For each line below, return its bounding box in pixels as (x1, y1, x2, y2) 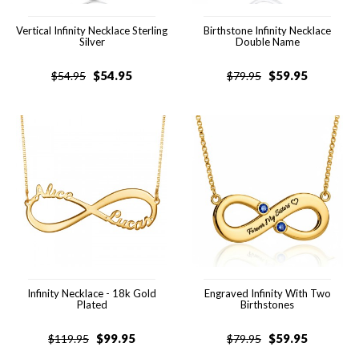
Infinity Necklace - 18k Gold (27, 287, 156, 300)
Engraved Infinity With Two (204, 287, 331, 300)
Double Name (235, 35, 300, 48)
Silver (79, 35, 105, 48)
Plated (76, 298, 107, 311)
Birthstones (240, 298, 294, 311)
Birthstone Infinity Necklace (204, 24, 331, 37)
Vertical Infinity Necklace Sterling (16, 24, 167, 37)
